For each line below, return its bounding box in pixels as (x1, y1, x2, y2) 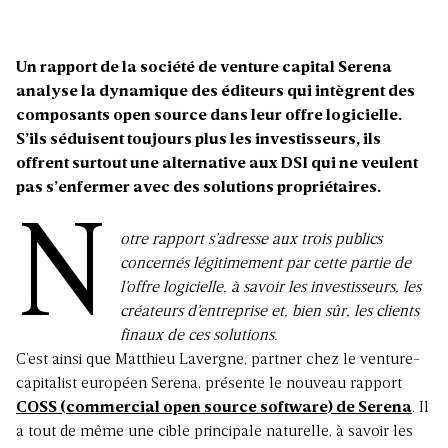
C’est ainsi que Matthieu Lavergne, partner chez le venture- (16, 352, 420, 369)
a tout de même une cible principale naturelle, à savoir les (16, 424, 413, 441)
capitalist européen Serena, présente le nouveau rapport (16, 376, 402, 393)
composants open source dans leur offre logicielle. (16, 108, 402, 125)
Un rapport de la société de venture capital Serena (16, 60, 392, 77)
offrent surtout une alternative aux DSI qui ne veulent (16, 156, 418, 173)
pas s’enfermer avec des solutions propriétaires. (16, 180, 381, 197)
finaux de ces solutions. (120, 328, 278, 345)
